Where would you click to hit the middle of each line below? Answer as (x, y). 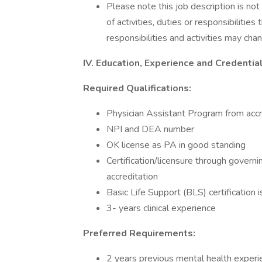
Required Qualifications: (137, 88)
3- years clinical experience (161, 208)
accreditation (132, 177)
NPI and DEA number (150, 129)
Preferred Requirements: (139, 233)
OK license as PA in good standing (176, 145)
